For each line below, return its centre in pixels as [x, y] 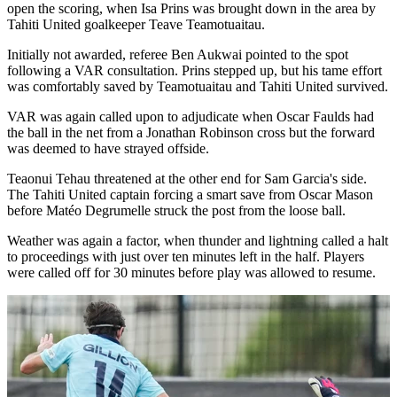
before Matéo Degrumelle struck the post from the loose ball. [176, 210]
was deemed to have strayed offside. [108, 148]
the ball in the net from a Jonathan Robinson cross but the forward [191, 132]
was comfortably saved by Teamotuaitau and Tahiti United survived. [198, 86]
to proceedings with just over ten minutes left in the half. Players [186, 257]
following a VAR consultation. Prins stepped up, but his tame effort [195, 70]
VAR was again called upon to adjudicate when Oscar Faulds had [191, 117]
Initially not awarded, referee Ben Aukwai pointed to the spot [178, 54]
